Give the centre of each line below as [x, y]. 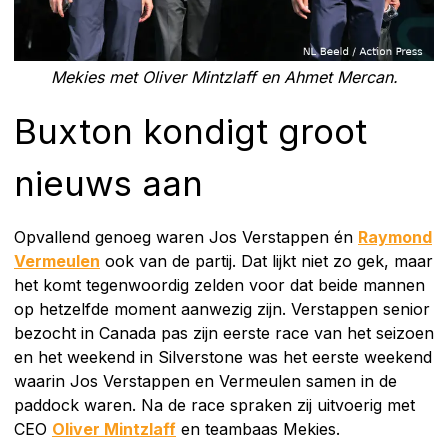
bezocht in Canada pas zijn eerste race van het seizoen [224, 332]
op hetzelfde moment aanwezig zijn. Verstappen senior [222, 308]
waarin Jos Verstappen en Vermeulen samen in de [205, 380]
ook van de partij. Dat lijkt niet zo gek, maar [266, 260]
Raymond [395, 236]
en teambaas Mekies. [258, 428]
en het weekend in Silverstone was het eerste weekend [223, 356]
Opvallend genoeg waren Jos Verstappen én [186, 236]
